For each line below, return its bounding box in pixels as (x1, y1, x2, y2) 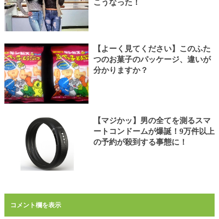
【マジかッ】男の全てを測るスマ (93, 116, 211, 125)
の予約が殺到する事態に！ (93, 138, 187, 147)
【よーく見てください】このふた (93, 44, 211, 53)
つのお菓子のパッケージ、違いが (93, 55, 211, 64)
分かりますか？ (93, 66, 148, 75)
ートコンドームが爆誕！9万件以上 (93, 127, 215, 136)
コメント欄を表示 (10, 201, 61, 209)
